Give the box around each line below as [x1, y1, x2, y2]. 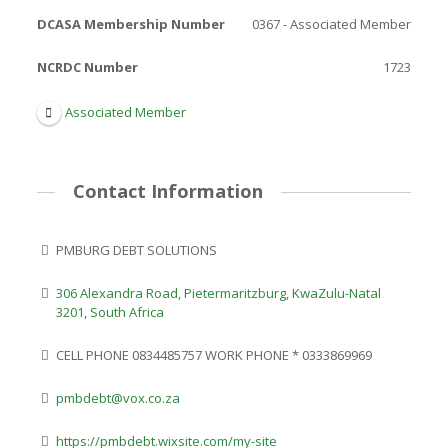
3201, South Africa [56, 302, 165, 321]
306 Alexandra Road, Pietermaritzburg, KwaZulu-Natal [56, 283, 382, 302]
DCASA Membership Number [36, 14, 225, 33]
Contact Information [73, 179, 264, 204]
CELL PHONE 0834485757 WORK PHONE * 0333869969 [56, 345, 373, 364]
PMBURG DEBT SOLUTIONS [56, 240, 218, 259]
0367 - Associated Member [252, 14, 412, 33]
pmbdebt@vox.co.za [56, 388, 181, 407]
